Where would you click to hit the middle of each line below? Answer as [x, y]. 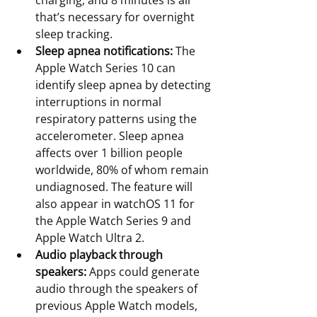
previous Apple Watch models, [118, 306]
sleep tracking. [74, 34]
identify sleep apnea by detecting [125, 85]
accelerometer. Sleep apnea [111, 136]
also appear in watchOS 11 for [116, 204]
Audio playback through [100, 255]
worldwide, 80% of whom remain [123, 170]
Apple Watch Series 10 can [107, 68]
